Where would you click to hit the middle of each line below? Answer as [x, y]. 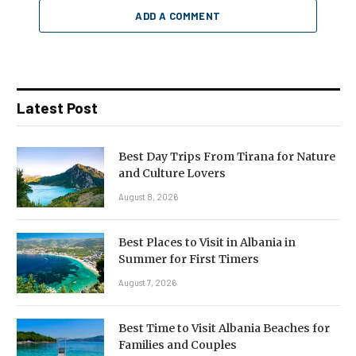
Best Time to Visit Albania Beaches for [224, 329]
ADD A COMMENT [178, 16]
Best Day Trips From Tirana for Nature [227, 157]
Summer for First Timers [189, 259]
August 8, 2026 [148, 197]
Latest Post [57, 108]
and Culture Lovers [172, 174]
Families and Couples [178, 345]
